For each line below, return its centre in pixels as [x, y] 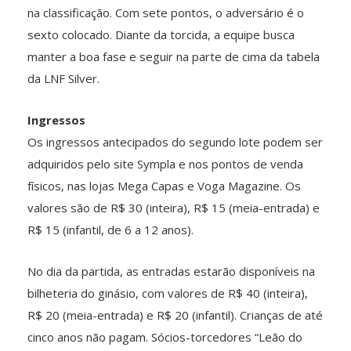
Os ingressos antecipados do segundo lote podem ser [175, 141]
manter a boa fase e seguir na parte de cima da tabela [174, 56]
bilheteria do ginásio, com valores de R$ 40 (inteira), [168, 293]
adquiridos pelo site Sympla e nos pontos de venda [165, 163]
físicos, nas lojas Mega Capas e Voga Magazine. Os [164, 185]
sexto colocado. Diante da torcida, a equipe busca [161, 34]
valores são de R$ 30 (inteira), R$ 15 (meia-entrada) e [174, 207]
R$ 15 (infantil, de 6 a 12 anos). [110, 229]
